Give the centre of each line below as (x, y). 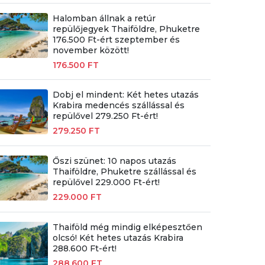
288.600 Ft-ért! (84, 249)
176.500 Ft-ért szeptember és (116, 39)
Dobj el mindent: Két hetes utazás (125, 94)
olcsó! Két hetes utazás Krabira (118, 238)
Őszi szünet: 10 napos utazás (114, 161)
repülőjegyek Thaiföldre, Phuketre (126, 29)
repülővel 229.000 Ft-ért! (106, 182)
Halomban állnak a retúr (104, 18)
